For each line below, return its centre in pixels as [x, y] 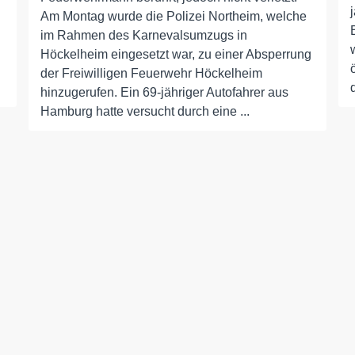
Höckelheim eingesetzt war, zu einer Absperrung [176, 55]
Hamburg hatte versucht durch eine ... [145, 112]
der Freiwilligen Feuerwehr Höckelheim [151, 74]
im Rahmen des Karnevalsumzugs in [143, 36]
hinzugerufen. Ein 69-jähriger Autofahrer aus [164, 93]
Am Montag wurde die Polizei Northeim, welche [173, 17]
